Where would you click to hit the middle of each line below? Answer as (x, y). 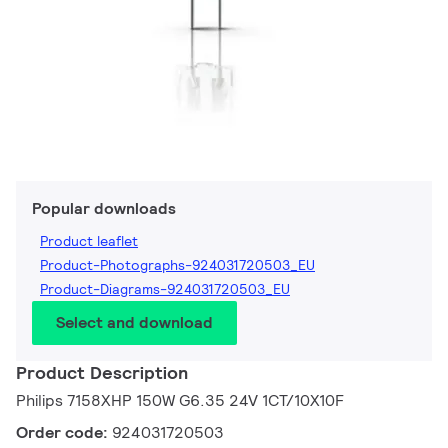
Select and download (134, 323)
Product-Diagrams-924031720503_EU (165, 289)
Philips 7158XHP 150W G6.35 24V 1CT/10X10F (180, 401)
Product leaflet (89, 241)
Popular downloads (104, 209)
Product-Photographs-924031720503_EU (177, 265)
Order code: (64, 433)
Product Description (102, 373)
